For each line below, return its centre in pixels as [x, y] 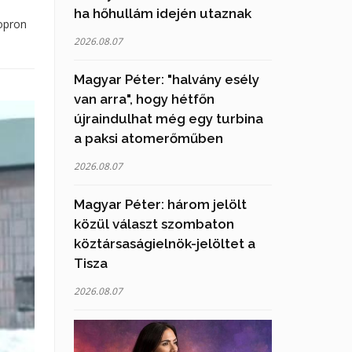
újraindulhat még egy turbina [168, 118]
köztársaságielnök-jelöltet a [164, 243]
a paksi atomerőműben [148, 138]
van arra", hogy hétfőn [144, 99]
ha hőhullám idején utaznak [162, 13]
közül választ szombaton [154, 224]
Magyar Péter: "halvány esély [166, 79]
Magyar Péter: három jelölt [160, 204]
